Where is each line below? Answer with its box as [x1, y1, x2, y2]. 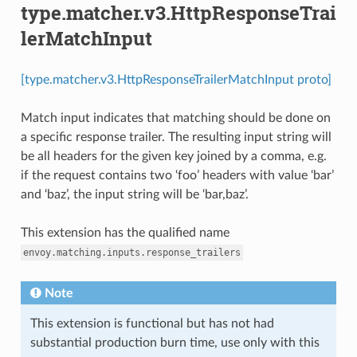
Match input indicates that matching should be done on [20, 111, 331, 124]
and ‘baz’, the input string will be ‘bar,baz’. [20, 187, 249, 201]
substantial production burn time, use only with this [29, 335, 320, 349]
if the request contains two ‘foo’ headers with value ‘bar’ [20, 168, 334, 182]
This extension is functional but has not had [29, 316, 274, 330]
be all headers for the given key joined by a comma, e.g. [20, 149, 327, 163]
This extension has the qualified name [20, 226, 229, 239]
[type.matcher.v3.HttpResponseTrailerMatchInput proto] [20, 73, 331, 86]
